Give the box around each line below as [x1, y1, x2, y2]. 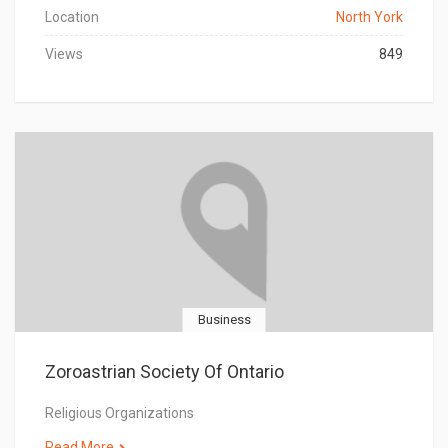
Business [197, 312, 251, 327]
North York [336, 9, 403, 25]
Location [45, 9, 99, 25]
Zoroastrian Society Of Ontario [45, 361, 284, 382]
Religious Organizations [45, 405, 194, 421]
